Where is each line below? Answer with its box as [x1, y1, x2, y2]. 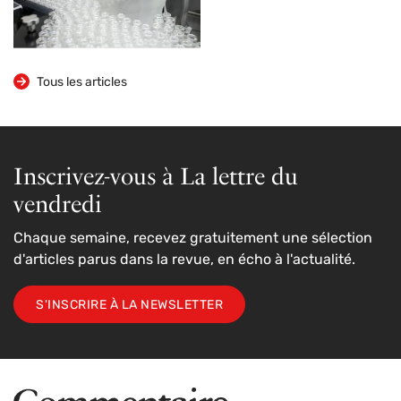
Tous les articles [37, 75, 127, 90]
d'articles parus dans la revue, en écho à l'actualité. [13, 252, 355, 268]
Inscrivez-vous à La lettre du [13, 161, 298, 190]
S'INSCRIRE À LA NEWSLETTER [36, 298, 223, 312]
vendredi [13, 189, 102, 218]
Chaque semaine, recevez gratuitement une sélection [13, 231, 372, 246]
